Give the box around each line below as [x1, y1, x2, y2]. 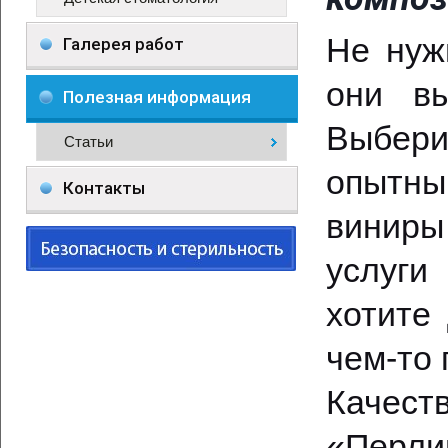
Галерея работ [63, 34, 184, 54]
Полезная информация [63, 87, 251, 107]
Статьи [64, 133, 113, 150]
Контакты [63, 178, 145, 198]
